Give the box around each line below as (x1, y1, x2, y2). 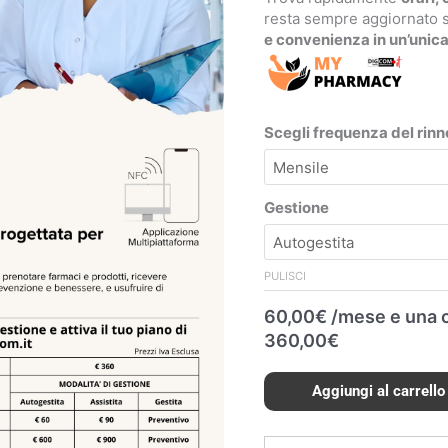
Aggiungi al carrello (312, 382, 446, 401)
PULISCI (264, 269, 306, 284)
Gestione (264, 198, 329, 218)
